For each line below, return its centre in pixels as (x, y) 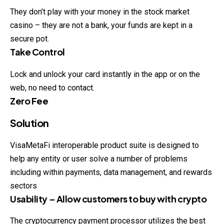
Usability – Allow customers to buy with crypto (108, 198)
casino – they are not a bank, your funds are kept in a (101, 25)
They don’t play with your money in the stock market (100, 12)
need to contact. (67, 87)
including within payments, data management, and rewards (111, 172)
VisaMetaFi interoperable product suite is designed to (104, 145)
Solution (29, 122)
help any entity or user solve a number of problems (99, 158)
